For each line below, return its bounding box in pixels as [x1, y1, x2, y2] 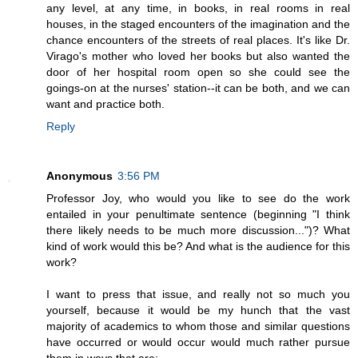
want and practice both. [46, 97, 165, 111]
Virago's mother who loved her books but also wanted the [46, 50, 350, 63]
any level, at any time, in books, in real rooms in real [46, 2, 350, 15]
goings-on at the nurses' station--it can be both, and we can [46, 82, 350, 95]
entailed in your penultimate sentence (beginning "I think [46, 208, 350, 221]
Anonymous [46, 169, 113, 183]
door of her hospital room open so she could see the [46, 66, 350, 79]
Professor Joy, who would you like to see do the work [46, 192, 350, 205]
